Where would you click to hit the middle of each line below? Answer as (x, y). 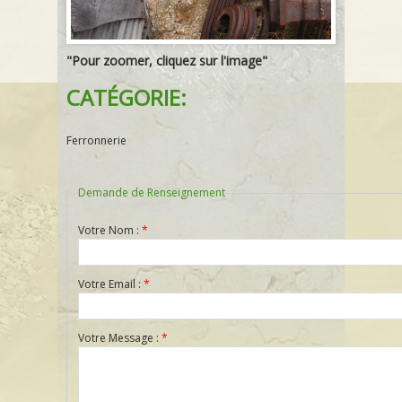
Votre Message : (120, 338)
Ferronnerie (96, 141)
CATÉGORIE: (127, 98)
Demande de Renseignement (152, 193)
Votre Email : (111, 284)
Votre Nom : (110, 231)
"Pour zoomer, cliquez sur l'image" (167, 61)
